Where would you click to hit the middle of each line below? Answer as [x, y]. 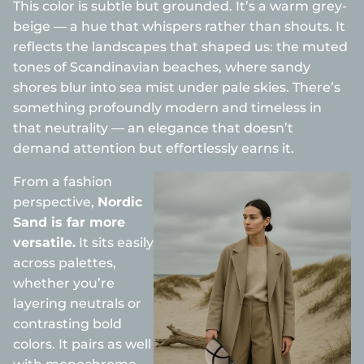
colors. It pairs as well [82, 344]
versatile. [44, 243]
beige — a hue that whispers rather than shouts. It [179, 26]
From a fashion [63, 182]
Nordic [120, 202]
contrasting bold [67, 324]
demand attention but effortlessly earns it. [154, 148]
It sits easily [115, 243]
